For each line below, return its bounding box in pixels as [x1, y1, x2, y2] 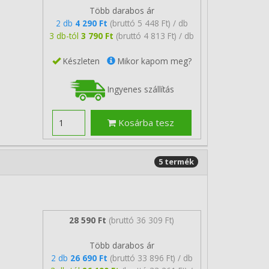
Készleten [60, 55, 107, 67]
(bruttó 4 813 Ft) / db [116, 29, 195, 41]
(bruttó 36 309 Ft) [109, 214, 175, 226]
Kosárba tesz [116, 116, 175, 128]
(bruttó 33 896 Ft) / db [109, 252, 193, 264]
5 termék [159, 156, 194, 167]
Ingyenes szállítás [104, 83, 174, 95]
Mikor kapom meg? [115, 55, 192, 67]
